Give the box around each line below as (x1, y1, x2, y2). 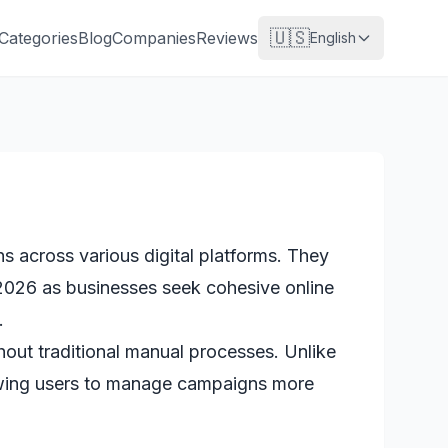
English (310, 29, 356, 46)
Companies (112, 28, 196, 48)
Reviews (196, 28, 258, 48)
